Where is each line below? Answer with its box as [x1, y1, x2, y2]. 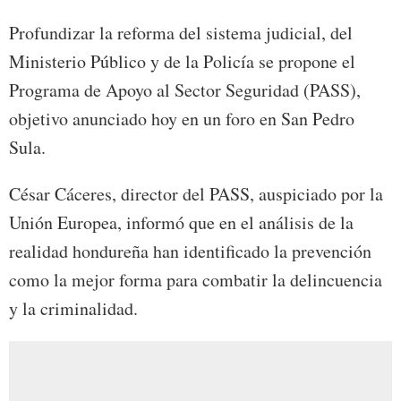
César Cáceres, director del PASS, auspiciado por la [9, 181, 383, 206]
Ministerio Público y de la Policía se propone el [9, 48, 355, 73]
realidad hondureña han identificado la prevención [9, 238, 371, 263]
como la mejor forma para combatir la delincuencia [9, 267, 382, 292]
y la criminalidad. [9, 295, 138, 320]
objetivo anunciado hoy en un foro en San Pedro [9, 106, 354, 131]
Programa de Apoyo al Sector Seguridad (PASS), [9, 77, 361, 102]
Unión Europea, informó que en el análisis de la [9, 209, 354, 235]
